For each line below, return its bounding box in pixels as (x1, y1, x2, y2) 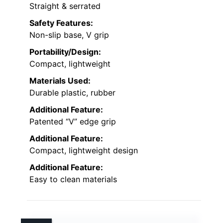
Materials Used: (29, 75, 91, 86)
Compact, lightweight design (29, 145, 138, 155)
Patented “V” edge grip (29, 116, 116, 126)
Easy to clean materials (29, 174, 117, 184)
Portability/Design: (29, 46, 101, 57)
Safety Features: (29, 17, 93, 28)
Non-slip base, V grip (29, 29, 109, 40)
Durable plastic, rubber (29, 87, 115, 98)
